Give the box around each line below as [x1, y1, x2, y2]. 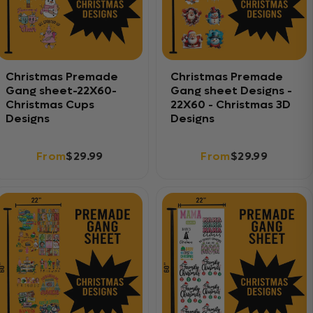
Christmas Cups [6, 96, 94, 112]
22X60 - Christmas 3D [170, 96, 291, 112]
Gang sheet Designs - [170, 82, 292, 98]
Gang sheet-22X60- [6, 82, 117, 98]
